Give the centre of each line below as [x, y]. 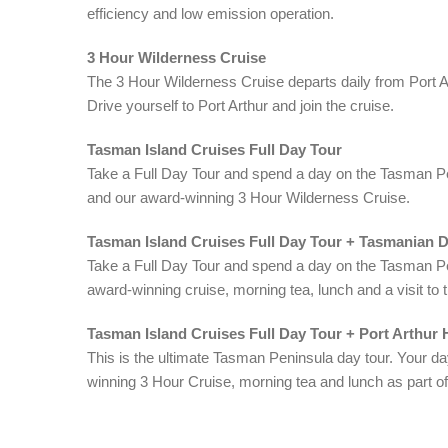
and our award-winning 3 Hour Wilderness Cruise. [248, 197]
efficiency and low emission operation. [210, 13]
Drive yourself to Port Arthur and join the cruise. [240, 105]
